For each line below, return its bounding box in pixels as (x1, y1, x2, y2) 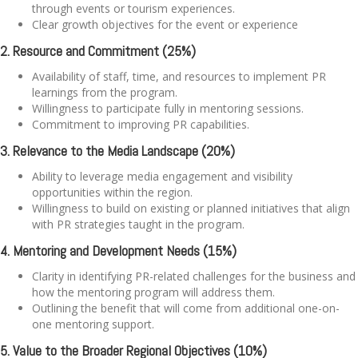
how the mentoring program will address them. (32, 284, 275, 300)
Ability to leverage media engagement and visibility (32, 169, 292, 185)
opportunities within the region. (32, 185, 193, 201)
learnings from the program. (32, 85, 177, 101)
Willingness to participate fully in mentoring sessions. (32, 101, 304, 117)
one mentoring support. (32, 316, 154, 332)
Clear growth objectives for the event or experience (32, 17, 301, 33)
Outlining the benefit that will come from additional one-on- (32, 300, 340, 316)
